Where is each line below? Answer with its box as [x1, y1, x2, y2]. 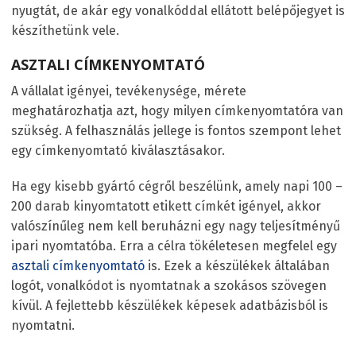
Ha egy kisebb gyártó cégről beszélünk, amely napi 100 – [11, 179, 342, 195]
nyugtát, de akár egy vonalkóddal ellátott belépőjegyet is [11, 3, 345, 19]
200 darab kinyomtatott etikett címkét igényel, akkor [11, 199, 321, 215]
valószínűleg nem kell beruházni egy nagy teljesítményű [11, 219, 340, 234]
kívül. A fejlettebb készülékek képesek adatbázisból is [11, 298, 328, 314]
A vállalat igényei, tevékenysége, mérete [11, 83, 246, 99]
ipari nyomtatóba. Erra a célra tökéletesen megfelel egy [11, 238, 337, 254]
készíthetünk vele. [11, 23, 119, 39]
